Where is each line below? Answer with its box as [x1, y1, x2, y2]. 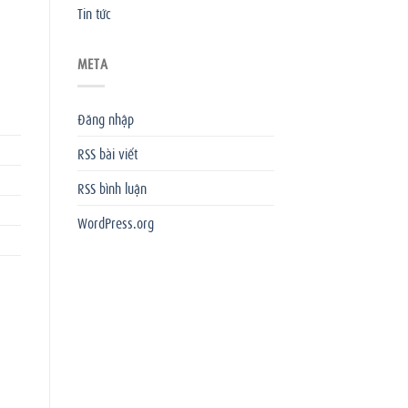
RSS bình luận [76, 177, 147, 198]
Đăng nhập [76, 107, 134, 128]
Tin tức [76, 3, 111, 24]
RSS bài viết [76, 142, 138, 163]
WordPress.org [76, 211, 154, 232]
